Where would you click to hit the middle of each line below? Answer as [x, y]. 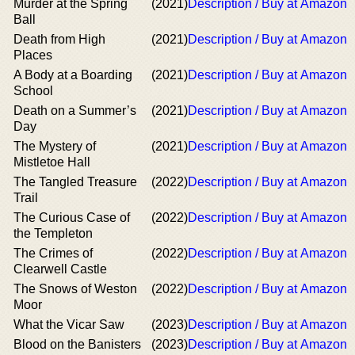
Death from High [59, 39]
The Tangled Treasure [75, 182]
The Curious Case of [72, 218]
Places [33, 55]
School [33, 91]
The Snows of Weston [75, 289]
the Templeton [53, 233]
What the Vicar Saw [69, 324]
